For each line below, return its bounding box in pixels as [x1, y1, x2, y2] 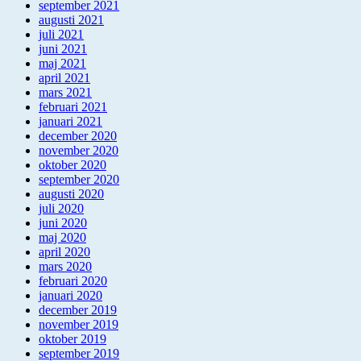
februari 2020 [39, 274, 107, 288]
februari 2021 [39, 100, 107, 114]
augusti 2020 [39, 187, 104, 201]
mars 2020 [39, 259, 92, 274]
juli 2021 [39, 27, 84, 42]
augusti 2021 [39, 13, 104, 27]
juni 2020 [39, 216, 87, 230]
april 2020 [39, 245, 90, 259]
